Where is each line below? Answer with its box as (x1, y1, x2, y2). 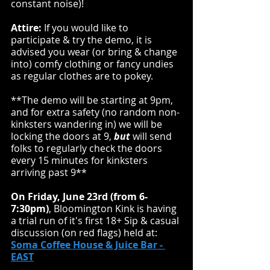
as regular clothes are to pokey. (11, 69, 153, 83)
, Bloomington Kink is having (49, 202, 179, 215)
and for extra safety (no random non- (11, 105, 180, 119)
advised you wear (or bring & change (11, 45, 180, 58)
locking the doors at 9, (11, 130, 114, 143)
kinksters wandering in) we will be (11, 118, 165, 131)
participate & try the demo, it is (11, 33, 154, 46)
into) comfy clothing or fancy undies (11, 57, 176, 71)
